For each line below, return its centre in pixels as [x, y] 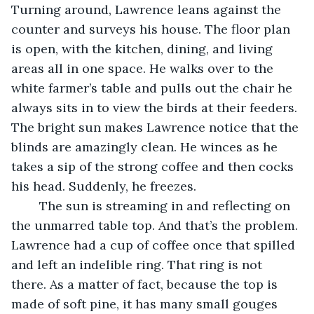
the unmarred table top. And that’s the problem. [156, 225]
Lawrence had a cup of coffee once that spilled [155, 245]
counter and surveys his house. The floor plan [152, 29]
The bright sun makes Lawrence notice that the [157, 127]
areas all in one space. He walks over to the [144, 68]
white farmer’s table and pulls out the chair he [153, 88]
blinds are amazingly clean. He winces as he [146, 146]
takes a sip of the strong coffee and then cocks [154, 166]
